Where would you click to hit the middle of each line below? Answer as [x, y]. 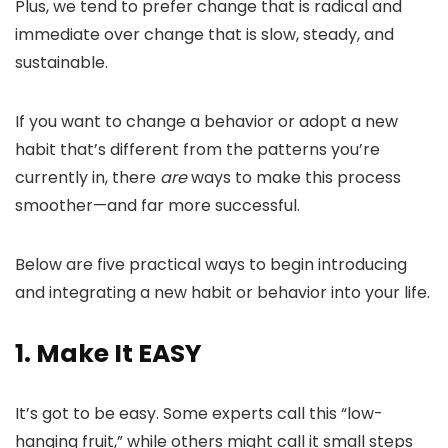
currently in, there [87, 177]
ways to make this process [294, 177]
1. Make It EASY [108, 353]
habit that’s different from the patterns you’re [197, 149]
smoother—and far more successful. [157, 205]
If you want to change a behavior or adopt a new [206, 121]
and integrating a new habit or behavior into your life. [222, 292]
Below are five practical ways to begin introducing [211, 264]
